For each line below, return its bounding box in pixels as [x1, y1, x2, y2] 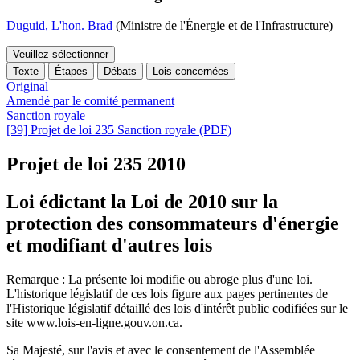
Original [6, 80, 48, 94]
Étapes [55, 65, 88, 78]
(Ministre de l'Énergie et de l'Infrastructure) [112, 18, 333, 33]
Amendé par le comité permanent [6, 94, 174, 108]
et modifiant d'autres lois [6, 235, 212, 256]
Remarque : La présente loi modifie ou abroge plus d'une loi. [6, 272, 313, 286]
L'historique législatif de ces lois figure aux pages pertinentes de [6, 286, 328, 301]
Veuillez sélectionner [13, 48, 108, 61]
